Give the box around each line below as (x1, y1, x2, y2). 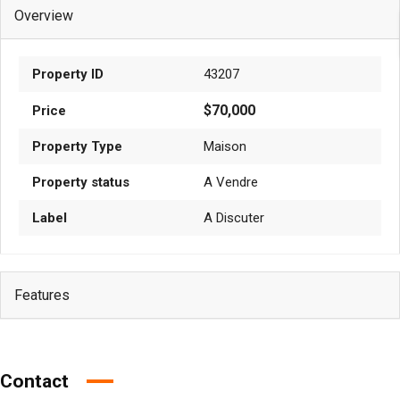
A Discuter (204, 209, 264, 226)
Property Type (32, 137, 122, 154)
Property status (32, 173, 129, 190)
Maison (204, 137, 246, 154)
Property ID (32, 65, 104, 82)
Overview (14, 6, 73, 24)
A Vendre (204, 173, 258, 190)
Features (14, 286, 70, 304)
